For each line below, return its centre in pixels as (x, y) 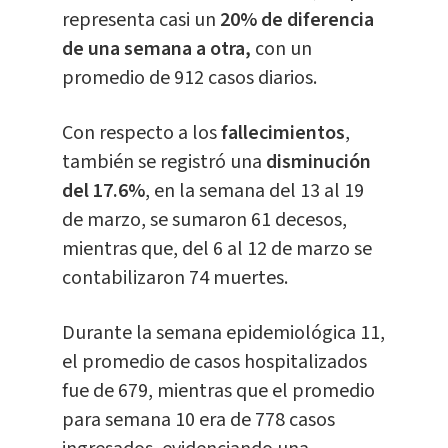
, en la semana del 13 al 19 (254, 191)
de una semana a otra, (156, 49)
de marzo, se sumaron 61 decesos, (204, 220)
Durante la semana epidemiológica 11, (223, 333)
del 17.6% (103, 191)
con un (281, 49)
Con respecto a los (141, 133)
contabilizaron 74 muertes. (174, 278)
